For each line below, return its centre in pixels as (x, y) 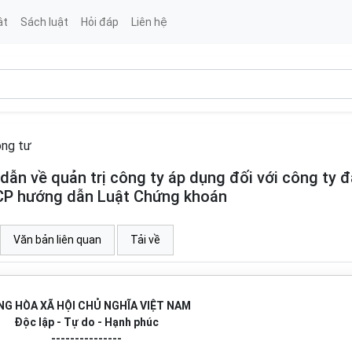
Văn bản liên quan (57, 240)
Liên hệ (149, 22)
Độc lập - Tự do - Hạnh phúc (86, 322)
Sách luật (44, 22)
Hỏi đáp (99, 22)
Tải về (145, 240)
